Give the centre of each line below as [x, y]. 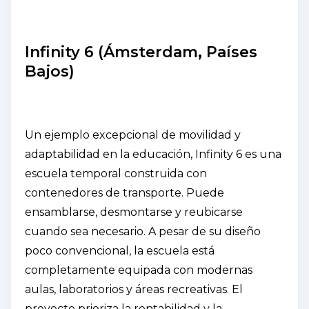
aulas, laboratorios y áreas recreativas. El [134, 289]
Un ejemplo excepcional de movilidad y [133, 134]
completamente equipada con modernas [139, 270]
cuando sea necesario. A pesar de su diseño [143, 231]
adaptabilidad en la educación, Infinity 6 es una [153, 154]
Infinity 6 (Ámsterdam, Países [141, 52]
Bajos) [50, 71]
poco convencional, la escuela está [120, 250]
